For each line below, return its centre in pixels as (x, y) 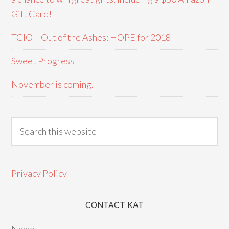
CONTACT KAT (114, 205)
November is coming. (53, 84)
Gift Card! (32, 14)
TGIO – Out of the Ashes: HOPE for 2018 (91, 37)
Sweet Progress (43, 61)
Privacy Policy (39, 173)
